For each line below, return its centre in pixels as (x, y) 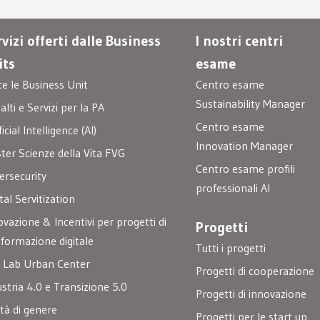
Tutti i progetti (231, 248)
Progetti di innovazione (251, 294)
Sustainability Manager (251, 104)
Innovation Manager (245, 146)
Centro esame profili (246, 169)
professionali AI (233, 188)
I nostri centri (240, 41)
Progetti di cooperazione (255, 271)
